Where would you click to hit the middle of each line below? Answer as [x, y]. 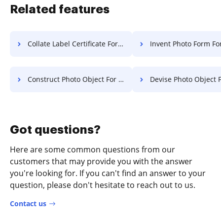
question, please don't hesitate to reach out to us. [103, 185]
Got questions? [55, 130]
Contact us [28, 203]
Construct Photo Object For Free [73, 79]
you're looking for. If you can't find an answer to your [108, 173]
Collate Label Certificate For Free [73, 44]
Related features [60, 9]
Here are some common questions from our [92, 149]
